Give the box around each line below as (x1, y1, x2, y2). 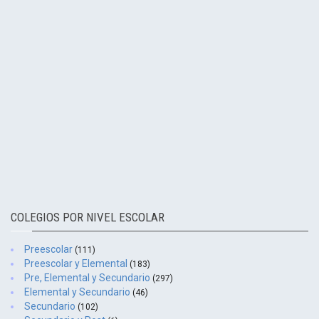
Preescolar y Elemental (24, 258, 130, 269)
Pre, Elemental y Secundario (24, 272, 152, 283)
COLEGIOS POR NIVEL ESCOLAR (11, 210, 164, 224)
